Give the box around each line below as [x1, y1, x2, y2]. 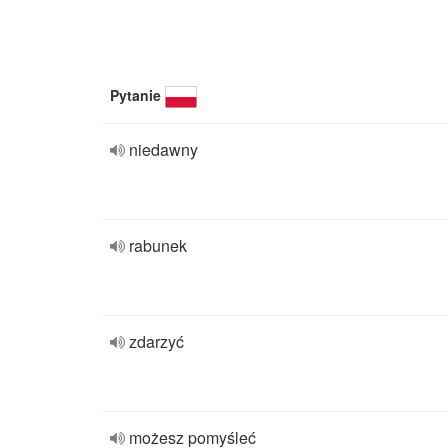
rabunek [129, 234, 187, 257]
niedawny [129, 138, 198, 161]
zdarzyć [129, 330, 184, 353]
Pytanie [110, 85, 161, 105]
